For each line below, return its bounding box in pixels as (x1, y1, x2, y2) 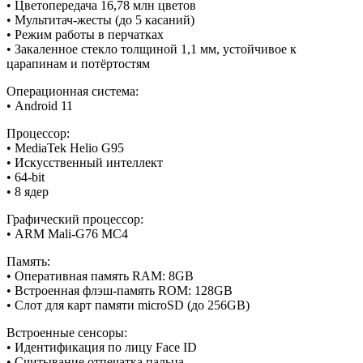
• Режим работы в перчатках (6, 27, 164, 41)
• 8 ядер (6, 184, 49, 199)
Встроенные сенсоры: (6, 325, 127, 340)
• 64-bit (6, 169, 45, 184)
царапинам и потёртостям (6, 56, 150, 70)
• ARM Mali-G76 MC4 (6, 226, 128, 241)
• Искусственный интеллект (6, 155, 163, 169)
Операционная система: (6, 83, 139, 98)
